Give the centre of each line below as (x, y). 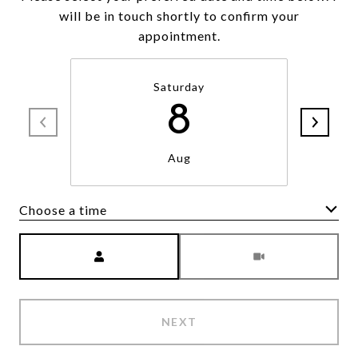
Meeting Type (223, 243)
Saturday (179, 87)
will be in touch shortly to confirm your (179, 16)
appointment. (179, 36)
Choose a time (63, 209)
